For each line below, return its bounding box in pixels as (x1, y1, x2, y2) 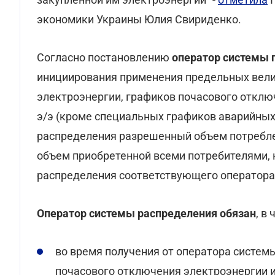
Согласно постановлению (37, 51, 172, 64)
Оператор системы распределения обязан (37, 207, 256, 220)
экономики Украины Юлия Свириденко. (37, 13, 241, 26)
